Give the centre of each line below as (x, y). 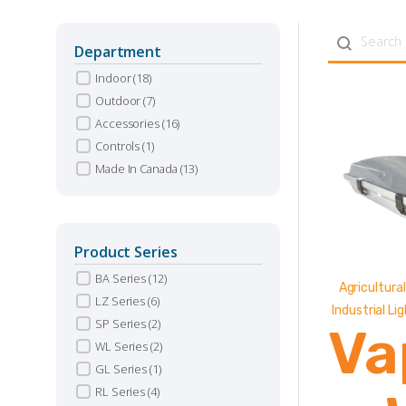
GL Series (122, 369)
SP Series (122, 324)
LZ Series (121, 301)
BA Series (122, 278)
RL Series (121, 391)
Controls (119, 146)
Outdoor (120, 101)
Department (118, 52)
